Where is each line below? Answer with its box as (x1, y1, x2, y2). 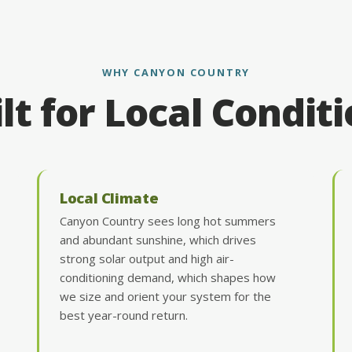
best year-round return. (60, 306, 189, 323)
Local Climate (60, 187, 159, 207)
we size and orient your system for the (60, 288, 272, 304)
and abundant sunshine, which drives (60, 231, 257, 247)
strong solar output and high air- (60, 250, 235, 266)
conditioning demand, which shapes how (60, 269, 277, 285)
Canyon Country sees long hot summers (60, 212, 277, 229)
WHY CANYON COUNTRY (101, 64, 251, 79)
